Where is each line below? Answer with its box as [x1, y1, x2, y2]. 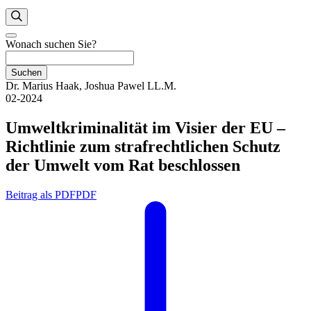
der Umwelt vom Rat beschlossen [6, 155, 240, 174]
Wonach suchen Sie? [6, 38, 96, 50]
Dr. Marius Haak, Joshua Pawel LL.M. [6, 80, 176, 92]
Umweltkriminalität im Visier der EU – [6, 118, 285, 137]
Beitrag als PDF [6, 188, 76, 201]
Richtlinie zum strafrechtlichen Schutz [6, 137, 280, 155]
